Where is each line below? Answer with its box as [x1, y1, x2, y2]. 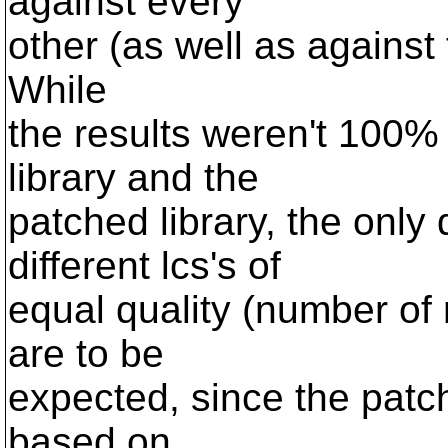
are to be [8, 332, 164, 375]
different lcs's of [8, 244, 281, 287]
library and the [8, 156, 259, 199]
